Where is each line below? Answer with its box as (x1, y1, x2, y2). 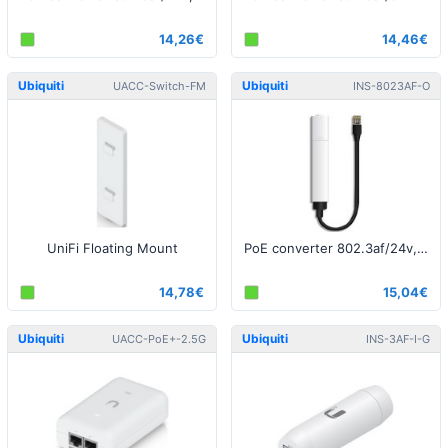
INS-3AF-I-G (366, 331, 430, 346)
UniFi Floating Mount (46, 240, 178, 256)
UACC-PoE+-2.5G (112, 331, 206, 346)
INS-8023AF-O (353, 78, 430, 93)
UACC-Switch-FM (113, 78, 206, 93)
